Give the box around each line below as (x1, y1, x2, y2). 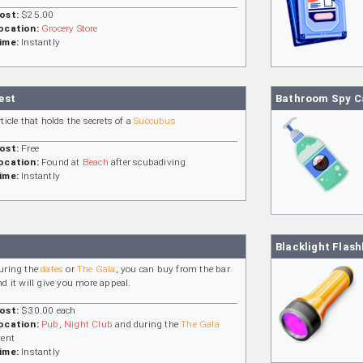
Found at (38, 156, 83, 169)
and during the (113, 318, 181, 331)
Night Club (64, 318, 113, 331)
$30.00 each (19, 305, 76, 317)
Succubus (134, 115, 176, 127)
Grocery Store (41, 22, 98, 34)
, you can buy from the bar (115, 263, 230, 275)
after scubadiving (108, 156, 186, 169)
